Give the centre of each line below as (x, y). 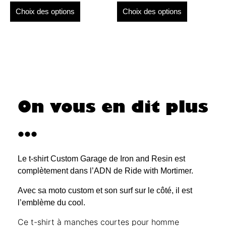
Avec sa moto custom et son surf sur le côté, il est (105, 190)
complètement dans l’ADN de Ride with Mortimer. (105, 171)
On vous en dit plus (113, 107)
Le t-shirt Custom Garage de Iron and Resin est (101, 159)
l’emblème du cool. (51, 202)
